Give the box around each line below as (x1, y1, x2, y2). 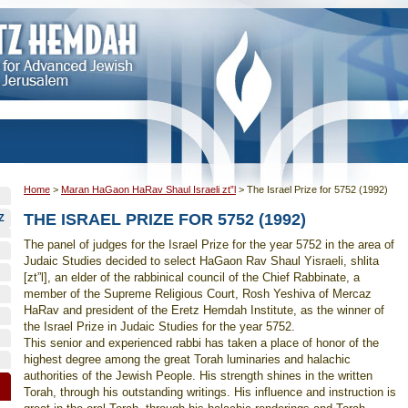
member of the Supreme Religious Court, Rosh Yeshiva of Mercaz (24, 287, 372, 301)
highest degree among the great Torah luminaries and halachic (24, 352, 351, 366)
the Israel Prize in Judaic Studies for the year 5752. (24, 320, 295, 333)
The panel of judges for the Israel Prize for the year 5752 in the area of (24, 238, 394, 251)
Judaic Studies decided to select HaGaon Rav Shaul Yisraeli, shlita (24, 254, 379, 268)
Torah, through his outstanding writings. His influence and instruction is (24, 385, 396, 399)
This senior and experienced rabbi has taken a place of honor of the (24, 336, 379, 350)
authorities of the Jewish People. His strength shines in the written (24, 369, 372, 382)
